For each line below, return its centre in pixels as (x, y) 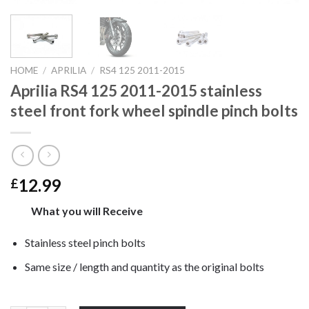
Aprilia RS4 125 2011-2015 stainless (136, 90)
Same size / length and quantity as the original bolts (144, 266)
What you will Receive (88, 211)
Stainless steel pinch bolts (85, 242)
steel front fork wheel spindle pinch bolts (154, 110)
